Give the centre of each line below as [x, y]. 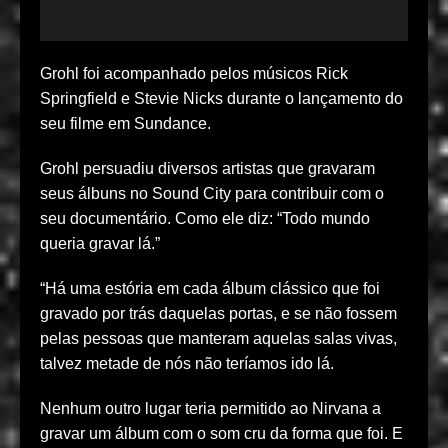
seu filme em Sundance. [125, 124]
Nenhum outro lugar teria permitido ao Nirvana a [210, 409]
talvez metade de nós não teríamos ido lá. [187, 364]
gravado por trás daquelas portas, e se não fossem [218, 314]
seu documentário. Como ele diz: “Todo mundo [205, 219]
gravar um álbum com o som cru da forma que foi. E [221, 434]
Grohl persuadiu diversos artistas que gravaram [207, 169]
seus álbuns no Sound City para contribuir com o [212, 194]
